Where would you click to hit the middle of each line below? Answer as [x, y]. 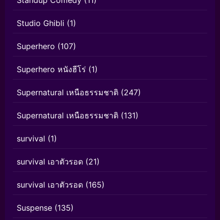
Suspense [34, 208]
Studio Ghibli [41, 23]
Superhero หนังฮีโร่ [51, 69]
